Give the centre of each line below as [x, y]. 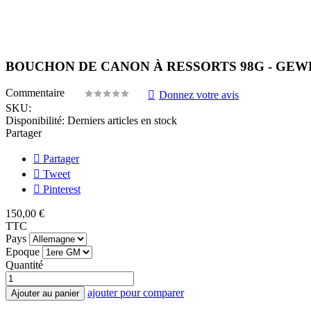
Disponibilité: [35, 121]
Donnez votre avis [199, 95]
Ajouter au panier [45, 294]
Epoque [23, 252]
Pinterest [60, 190]
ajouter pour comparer [136, 293]
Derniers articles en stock [122, 121]
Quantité [24, 265]
